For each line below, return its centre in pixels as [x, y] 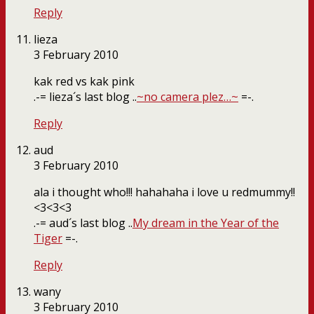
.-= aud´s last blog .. [83, 223]
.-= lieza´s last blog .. [85, 97]
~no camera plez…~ [187, 97]
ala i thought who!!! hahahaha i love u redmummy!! [164, 192]
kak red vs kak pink [84, 82]
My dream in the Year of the [206, 223]
